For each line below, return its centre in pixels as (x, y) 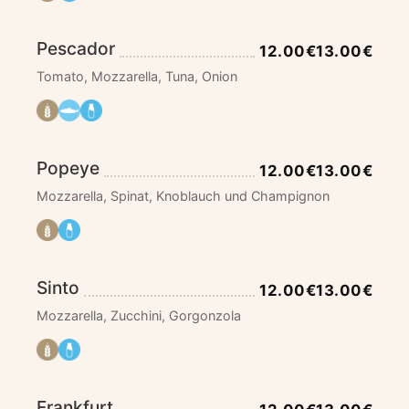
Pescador (76, 48)
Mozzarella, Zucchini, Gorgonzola (139, 315)
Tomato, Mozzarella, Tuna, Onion (137, 76)
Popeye (68, 168)
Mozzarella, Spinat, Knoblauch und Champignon (183, 195)
